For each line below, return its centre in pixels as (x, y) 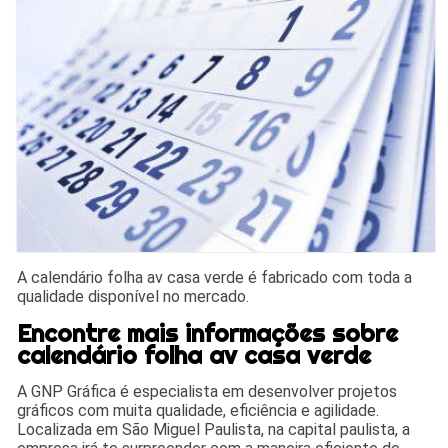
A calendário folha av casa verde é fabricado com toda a (215, 278)
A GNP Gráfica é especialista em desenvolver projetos (207, 392)
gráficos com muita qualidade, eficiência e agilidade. (198, 411)
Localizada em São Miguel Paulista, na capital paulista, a (214, 430)
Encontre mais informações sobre (208, 333)
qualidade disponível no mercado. (133, 297)
